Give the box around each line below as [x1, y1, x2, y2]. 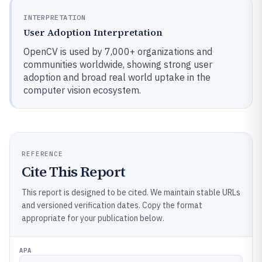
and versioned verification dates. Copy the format [22, 200, 202, 211]
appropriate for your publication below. [22, 213, 164, 223]
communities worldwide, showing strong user [23, 58, 212, 70]
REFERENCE [22, 150, 64, 158]
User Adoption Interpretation [23, 26, 163, 39]
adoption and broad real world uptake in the [23, 71, 211, 83]
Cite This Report [22, 162, 126, 181]
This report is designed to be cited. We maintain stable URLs [22, 187, 240, 198]
